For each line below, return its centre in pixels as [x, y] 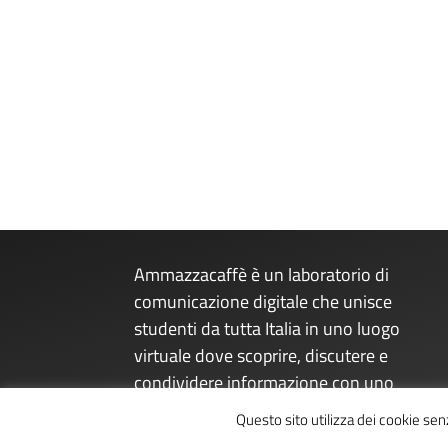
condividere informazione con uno [264, 383]
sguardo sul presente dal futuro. [255, 410]
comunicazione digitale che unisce [263, 302]
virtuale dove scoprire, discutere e [261, 356]
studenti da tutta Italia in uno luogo [267, 329]
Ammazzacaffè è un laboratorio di [262, 275]
